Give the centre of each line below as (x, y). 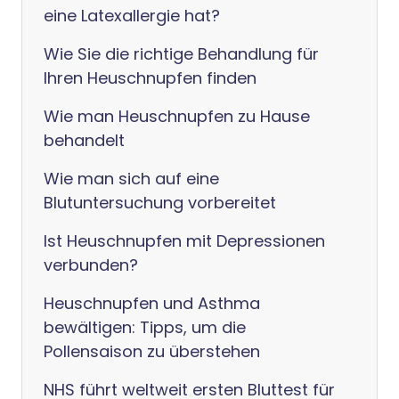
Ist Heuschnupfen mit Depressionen (184, 241)
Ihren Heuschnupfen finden (150, 78)
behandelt (84, 140)
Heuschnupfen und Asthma (152, 303)
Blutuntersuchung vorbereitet (160, 203)
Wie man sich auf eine (131, 179)
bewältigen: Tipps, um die (145, 327)
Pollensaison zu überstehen (152, 351)
